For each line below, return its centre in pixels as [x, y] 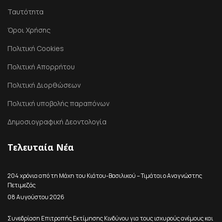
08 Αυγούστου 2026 [36, 197]
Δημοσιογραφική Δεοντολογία [57, 121]
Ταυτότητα [26, 11]
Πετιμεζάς [22, 185]
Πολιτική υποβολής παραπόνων [58, 103]
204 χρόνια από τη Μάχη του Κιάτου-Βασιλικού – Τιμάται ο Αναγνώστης [105, 175]
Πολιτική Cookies [36, 48]
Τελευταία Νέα [41, 147]
